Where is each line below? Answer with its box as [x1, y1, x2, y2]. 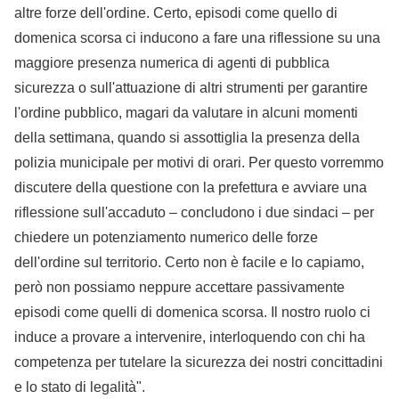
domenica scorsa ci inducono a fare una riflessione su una [14, 30, 380, 46]
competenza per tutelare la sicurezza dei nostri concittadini [14, 354, 383, 370]
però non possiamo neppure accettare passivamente [14, 280, 345, 296]
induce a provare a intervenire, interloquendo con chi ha [14, 330, 365, 346]
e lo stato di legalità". [14, 379, 145, 395]
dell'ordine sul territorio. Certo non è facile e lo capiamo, [14, 255, 364, 271]
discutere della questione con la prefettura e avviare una [14, 180, 367, 196]
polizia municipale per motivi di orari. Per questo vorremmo [14, 155, 384, 171]
